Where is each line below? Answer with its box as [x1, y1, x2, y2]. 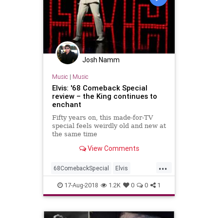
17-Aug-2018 [63, 181, 98, 189]
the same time [52, 130, 97, 138]
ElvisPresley [54, 180, 86, 187]
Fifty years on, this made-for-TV [52, 113, 153, 121]
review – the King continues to [52, 91, 157, 101]
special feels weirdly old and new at [52, 122, 166, 129]
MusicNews [115, 180, 147, 187]
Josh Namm [82, 55, 120, 65]
